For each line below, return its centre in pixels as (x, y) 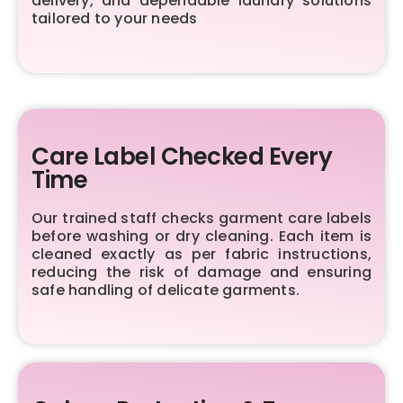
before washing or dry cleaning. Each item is (201, 236)
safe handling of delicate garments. (166, 290)
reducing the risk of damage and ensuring (201, 272)
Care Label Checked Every (182, 156)
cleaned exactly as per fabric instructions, (201, 254)
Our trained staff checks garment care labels (201, 218)
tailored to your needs (115, 18)
